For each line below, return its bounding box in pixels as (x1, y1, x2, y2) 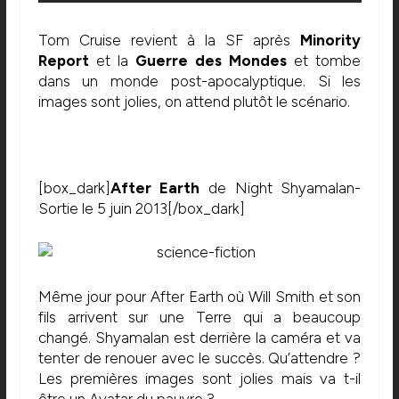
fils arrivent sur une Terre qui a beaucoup (37, 308, 362, 327)
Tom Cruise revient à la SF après (37, 31, 301, 50)
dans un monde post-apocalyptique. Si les (37, 72, 362, 91)
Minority (300, 31, 362, 50)
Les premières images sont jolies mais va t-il (37, 370, 362, 388)
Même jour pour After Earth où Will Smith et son (37, 288, 362, 306)
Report (37, 52, 89, 70)
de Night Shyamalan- (199, 179, 362, 198)
